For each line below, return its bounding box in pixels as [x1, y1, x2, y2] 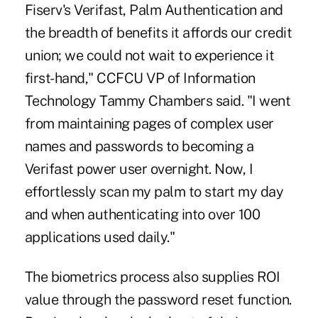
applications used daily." [24, 229, 175, 246]
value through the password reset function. [24, 291, 292, 309]
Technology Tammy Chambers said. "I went [24, 92, 291, 110]
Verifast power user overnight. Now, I [24, 160, 253, 178]
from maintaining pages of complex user [24, 115, 274, 133]
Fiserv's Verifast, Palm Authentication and [24, 1, 283, 19]
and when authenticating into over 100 [24, 206, 261, 224]
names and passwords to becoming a [24, 138, 254, 155]
